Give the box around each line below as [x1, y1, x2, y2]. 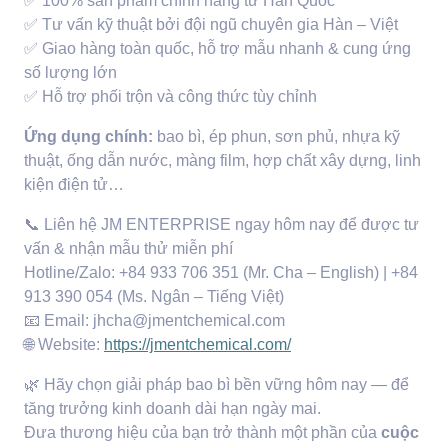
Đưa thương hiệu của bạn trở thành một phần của [24, 423, 381, 441]
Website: [34, 335, 104, 353]
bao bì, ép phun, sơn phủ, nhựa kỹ [153, 127, 400, 145]
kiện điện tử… [24, 175, 124, 193]
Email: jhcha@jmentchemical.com [40, 311, 285, 329]
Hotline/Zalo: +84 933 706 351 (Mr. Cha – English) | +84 [24, 263, 418, 281]
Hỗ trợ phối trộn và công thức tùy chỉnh [38, 87, 317, 105]
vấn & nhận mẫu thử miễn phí [24, 239, 233, 257]
